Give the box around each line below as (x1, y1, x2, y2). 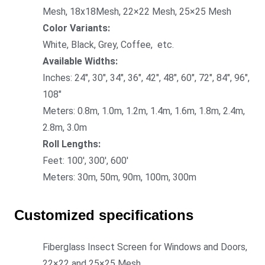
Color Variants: (43, 22, 110, 34)
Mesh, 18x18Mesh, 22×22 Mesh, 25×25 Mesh (43, 6, 231, 17)
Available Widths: (43, 56, 118, 67)
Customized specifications (14, 207, 193, 223)
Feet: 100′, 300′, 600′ (43, 155, 128, 166)
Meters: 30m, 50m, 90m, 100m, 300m (43, 172, 196, 183)
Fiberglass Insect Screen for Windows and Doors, (43, 241, 247, 253)
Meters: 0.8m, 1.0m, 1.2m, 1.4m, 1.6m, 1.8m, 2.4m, (43, 105, 245, 117)
